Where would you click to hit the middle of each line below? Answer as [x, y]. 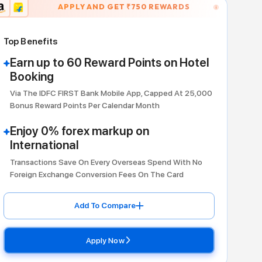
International [145, 217]
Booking [130, 136]
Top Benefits [129, 95]
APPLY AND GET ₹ [204, 54]
